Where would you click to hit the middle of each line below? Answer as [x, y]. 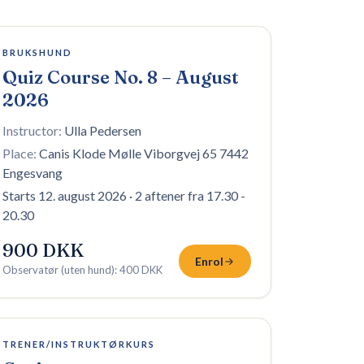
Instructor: [32, 130]
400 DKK [141, 270]
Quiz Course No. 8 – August [121, 77]
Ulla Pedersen [103, 130]
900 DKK [43, 250]
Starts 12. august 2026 [65, 195]
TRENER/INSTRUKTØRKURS [79, 344]
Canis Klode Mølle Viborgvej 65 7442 [144, 153]
